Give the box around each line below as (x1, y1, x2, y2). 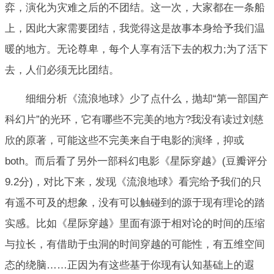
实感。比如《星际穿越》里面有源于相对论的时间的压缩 (5, 217, 265, 229)
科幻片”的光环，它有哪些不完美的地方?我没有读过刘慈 (5, 113, 264, 125)
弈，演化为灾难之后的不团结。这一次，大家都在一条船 (5, 2, 265, 14)
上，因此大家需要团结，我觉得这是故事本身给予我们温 (5, 23, 265, 35)
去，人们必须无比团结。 (5, 64, 119, 76)
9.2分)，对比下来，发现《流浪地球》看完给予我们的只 (5, 176, 262, 188)
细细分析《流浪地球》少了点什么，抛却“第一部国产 (26, 92, 268, 105)
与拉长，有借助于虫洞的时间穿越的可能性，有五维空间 (5, 238, 265, 250)
